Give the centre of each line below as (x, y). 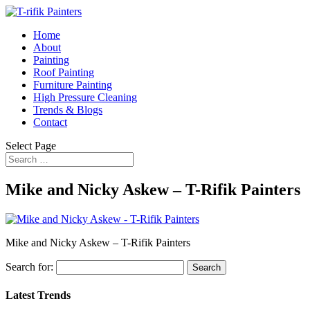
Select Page (31, 146)
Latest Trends (38, 295)
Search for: (29, 266)
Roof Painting (64, 72)
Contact (50, 122)
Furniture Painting (73, 85)
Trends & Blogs (68, 110)
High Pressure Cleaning (85, 97)
